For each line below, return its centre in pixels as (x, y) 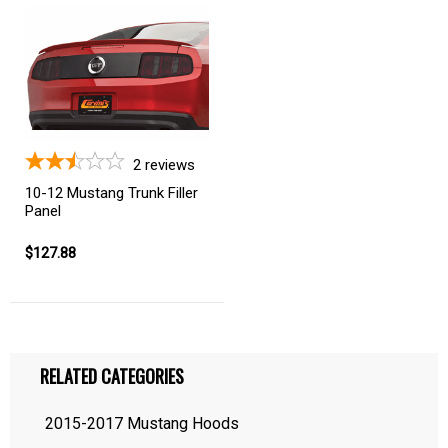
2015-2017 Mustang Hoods (142, 423)
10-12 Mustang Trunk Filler (111, 192)
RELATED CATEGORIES (112, 376)
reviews (170, 164)
